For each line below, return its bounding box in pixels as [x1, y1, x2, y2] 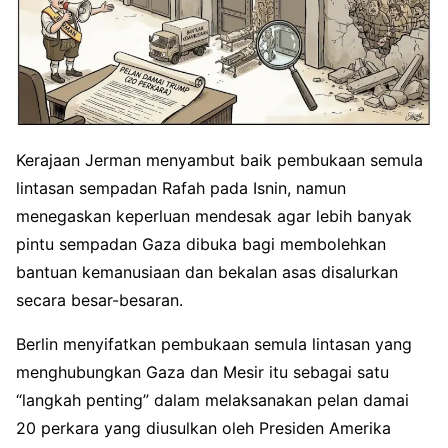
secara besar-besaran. [16, 290, 183, 311]
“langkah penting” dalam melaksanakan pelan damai [16, 390, 409, 411]
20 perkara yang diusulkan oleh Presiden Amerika [16, 418, 391, 439]
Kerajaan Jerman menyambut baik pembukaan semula [16, 150, 423, 171]
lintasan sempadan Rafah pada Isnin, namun [16, 178, 346, 199]
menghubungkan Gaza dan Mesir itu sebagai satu [16, 362, 389, 383]
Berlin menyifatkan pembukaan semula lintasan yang [16, 334, 412, 355]
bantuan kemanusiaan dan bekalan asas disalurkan [16, 262, 398, 283]
